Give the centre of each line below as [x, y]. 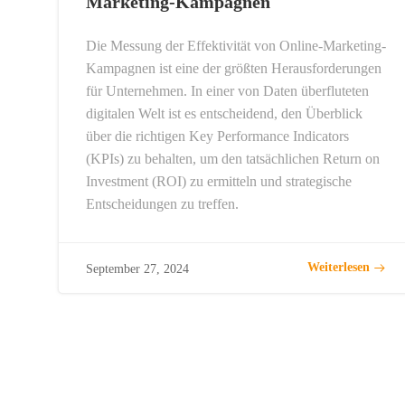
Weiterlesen [338, 268]
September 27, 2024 [137, 268]
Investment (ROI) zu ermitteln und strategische [219, 181]
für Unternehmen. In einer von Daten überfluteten [227, 90]
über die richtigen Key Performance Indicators [217, 136]
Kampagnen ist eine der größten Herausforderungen [234, 68]
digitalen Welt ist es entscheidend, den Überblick [224, 113]
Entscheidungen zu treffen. [162, 203]
